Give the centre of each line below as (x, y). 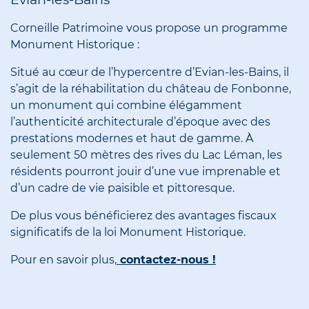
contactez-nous (165, 260)
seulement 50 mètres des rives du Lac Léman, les (146, 155)
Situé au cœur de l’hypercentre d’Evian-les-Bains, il (150, 72)
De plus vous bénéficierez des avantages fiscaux (143, 216)
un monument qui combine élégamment (126, 106)
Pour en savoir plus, (63, 260)
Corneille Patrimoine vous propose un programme (149, 28)
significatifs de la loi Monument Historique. (128, 232)
